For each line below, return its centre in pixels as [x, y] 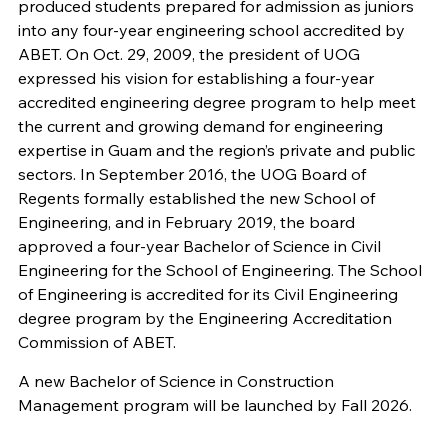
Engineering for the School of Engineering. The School [219, 270]
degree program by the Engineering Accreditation [204, 318]
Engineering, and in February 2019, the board [186, 222]
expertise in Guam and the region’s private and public [216, 150]
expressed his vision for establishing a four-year [195, 78]
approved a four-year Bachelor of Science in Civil [199, 246]
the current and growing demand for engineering [200, 126]
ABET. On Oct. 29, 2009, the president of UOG [188, 54]
